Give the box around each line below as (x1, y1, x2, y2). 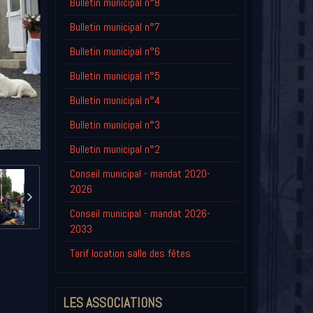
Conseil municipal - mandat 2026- (69, 206, 210, 221)
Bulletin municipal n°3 (69, 117, 160, 133)
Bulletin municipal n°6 (69, 44, 160, 59)
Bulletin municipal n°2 (69, 142, 160, 157)
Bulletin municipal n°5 (69, 68, 160, 84)
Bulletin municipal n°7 (69, 20, 160, 35)
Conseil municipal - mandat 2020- (69, 166, 210, 182)
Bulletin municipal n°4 (69, 93, 160, 108)
